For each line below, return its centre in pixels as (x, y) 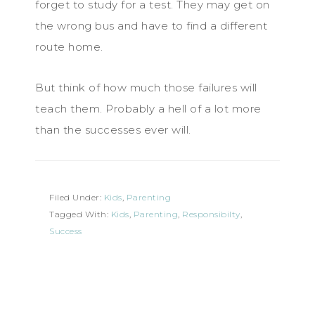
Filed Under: (77, 197)
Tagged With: (80, 214)
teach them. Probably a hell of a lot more (148, 108)
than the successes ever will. (113, 129)
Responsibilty (211, 214)
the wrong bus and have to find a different (151, 25)
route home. (69, 46)
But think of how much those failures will (146, 87)
